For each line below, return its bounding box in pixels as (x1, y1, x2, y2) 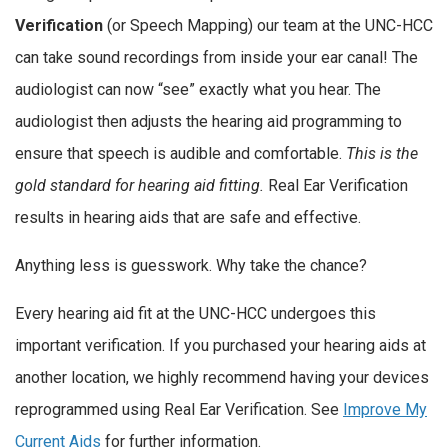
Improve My (343, 399, 427, 419)
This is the (346, 144, 418, 164)
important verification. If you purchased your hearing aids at (15, 335, 426, 355)
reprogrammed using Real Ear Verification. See (15, 399, 343, 419)
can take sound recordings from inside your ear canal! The (15, 48, 418, 68)
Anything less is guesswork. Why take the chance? (15, 255, 367, 275)
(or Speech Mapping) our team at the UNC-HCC (107, 16, 433, 36)
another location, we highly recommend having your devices (15, 367, 429, 387)
